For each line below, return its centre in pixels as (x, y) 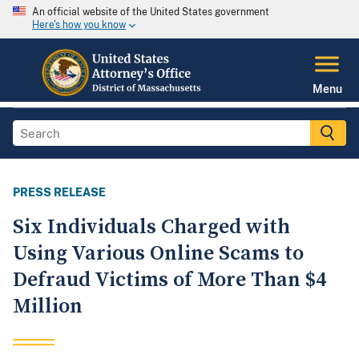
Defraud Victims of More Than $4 (169, 280)
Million (48, 307)
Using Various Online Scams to (158, 254)
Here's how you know (79, 25)
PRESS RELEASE (59, 193)
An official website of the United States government (151, 12)
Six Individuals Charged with (151, 228)
